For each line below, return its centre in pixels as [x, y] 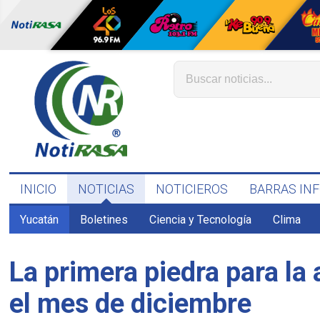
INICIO [39, 189]
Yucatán [40, 220]
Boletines [104, 220]
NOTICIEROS [192, 189]
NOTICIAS [106, 189]
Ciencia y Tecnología [201, 220]
